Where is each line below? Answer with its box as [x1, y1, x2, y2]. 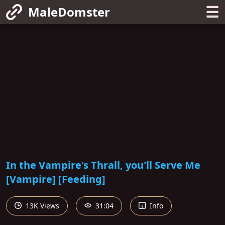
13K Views [24, 200, 59, 210]
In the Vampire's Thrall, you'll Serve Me [6, 158, 200, 172]
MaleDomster [28, 4, 110, 20]
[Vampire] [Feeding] [6, 172, 105, 186]
